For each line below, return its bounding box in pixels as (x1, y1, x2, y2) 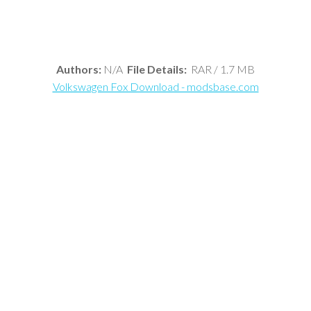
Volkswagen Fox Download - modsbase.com (52, 79, 259, 93)
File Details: (127, 62, 187, 76)
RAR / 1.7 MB (187, 62, 255, 76)
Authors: (56, 62, 101, 76)
